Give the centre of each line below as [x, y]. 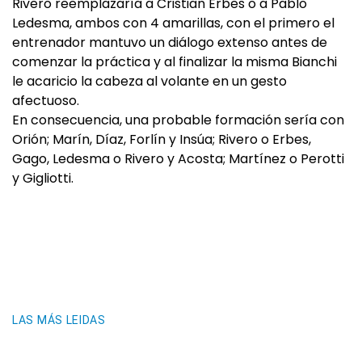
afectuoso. [46, 101]
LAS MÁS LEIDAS [59, 320]
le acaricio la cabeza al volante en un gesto [149, 81]
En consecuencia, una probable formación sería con [178, 120]
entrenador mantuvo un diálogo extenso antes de [170, 42]
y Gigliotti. [43, 178]
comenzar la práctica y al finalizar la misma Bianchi [175, 62]
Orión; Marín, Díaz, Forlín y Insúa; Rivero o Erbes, [162, 139]
